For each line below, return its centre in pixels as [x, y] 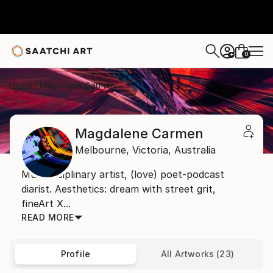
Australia [195, 150]
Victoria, [152, 150]
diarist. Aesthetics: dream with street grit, [119, 189]
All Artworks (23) [197, 254]
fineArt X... [46, 204]
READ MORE [48, 217]
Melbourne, [102, 150]
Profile [76, 254]
